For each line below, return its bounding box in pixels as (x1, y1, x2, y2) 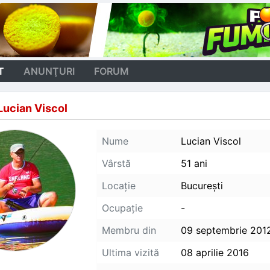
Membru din (102, 224, 156, 236)
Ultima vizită (102, 246, 159, 259)
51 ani (181, 157, 207, 169)
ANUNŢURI (24, 65, 75, 77)
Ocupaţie (102, 202, 143, 214)
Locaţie (102, 180, 136, 192)
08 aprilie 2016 (181, 246, 249, 259)
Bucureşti (181, 180, 223, 192)
